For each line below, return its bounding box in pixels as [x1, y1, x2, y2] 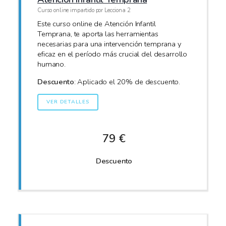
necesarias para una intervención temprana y [37, 39, 181, 49]
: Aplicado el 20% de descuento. [74, 76, 181, 87]
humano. [37, 59, 66, 70]
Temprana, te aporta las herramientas [37, 29, 158, 39]
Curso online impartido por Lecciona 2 [37, 6, 131, 14]
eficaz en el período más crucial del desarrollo [37, 49, 188, 60]
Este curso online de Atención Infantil [37, 19, 156, 29]
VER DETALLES [46, 98, 89, 106]
